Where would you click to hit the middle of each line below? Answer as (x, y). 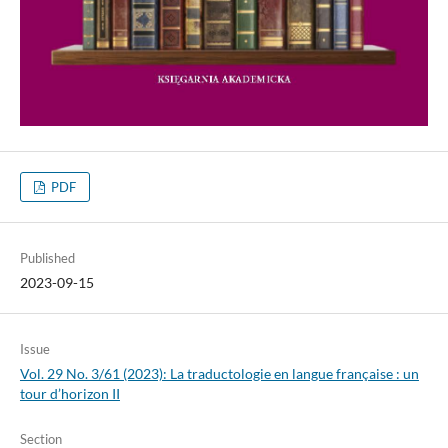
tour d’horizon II (69, 393)
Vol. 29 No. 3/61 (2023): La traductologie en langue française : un (219, 373)
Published (47, 257)
